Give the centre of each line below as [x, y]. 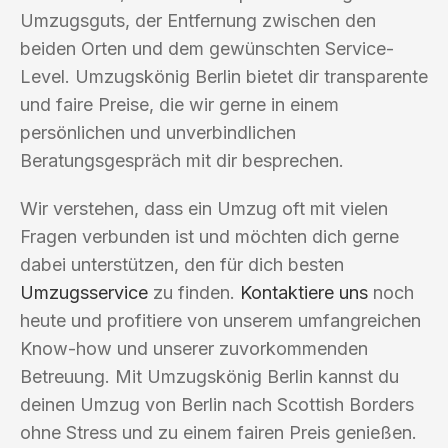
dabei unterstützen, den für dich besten [182, 264]
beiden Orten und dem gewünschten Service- [207, 48]
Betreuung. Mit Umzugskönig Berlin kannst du [209, 376]
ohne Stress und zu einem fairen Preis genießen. [218, 432]
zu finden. [194, 292]
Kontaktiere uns [304, 292]
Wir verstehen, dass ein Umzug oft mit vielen [204, 208]
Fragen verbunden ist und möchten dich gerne [209, 236]
